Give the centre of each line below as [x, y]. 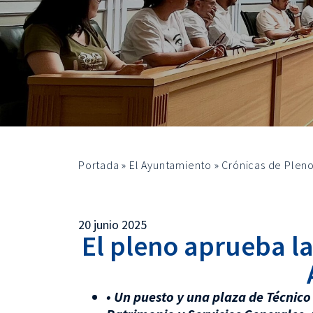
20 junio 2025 [112, 225]
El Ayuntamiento [171, 165]
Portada [99, 165]
